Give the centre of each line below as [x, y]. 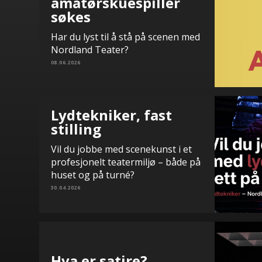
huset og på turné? [93, 175]
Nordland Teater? [90, 50]
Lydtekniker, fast [111, 115]
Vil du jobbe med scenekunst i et [121, 149]
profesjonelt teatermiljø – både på [126, 162]
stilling [76, 129]
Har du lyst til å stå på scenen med [125, 37]
